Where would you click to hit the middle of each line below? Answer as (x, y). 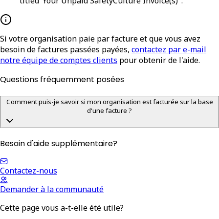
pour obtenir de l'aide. (160, 60)
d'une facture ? (109, 111)
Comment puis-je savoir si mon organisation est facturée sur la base (109, 102)
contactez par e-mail (169, 49)
